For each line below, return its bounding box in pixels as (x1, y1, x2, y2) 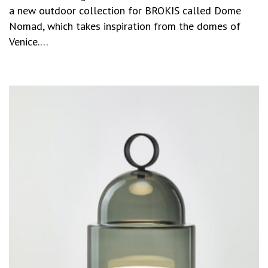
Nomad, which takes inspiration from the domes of (9, 19, 240, 33)
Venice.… (9, 34, 48, 48)
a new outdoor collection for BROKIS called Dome (9, 3, 241, 17)
